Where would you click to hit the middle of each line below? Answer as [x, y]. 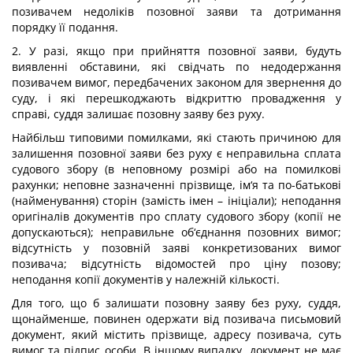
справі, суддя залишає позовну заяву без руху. [138, 114]
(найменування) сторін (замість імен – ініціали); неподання [176, 201]
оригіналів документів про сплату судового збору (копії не [176, 216]
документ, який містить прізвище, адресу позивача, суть [176, 334]
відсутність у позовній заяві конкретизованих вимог [176, 248]
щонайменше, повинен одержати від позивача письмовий [176, 319]
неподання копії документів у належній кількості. [146, 279]
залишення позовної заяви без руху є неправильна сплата [176, 153]
